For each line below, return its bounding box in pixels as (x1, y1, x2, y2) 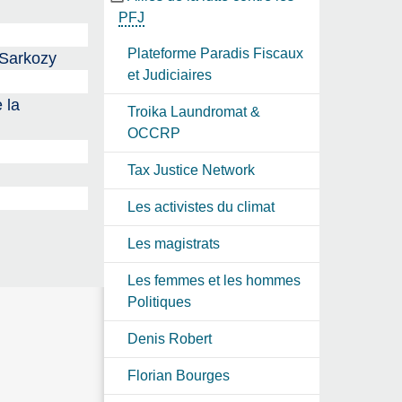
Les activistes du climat (127, 198, 275, 214)
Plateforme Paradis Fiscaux (127, 45, 303, 61)
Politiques (127, 293, 191, 310)
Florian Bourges (127, 367, 230, 383)
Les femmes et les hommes (127, 272, 301, 288)
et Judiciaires (127, 66, 212, 83)
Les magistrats (127, 235, 220, 251)
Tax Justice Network (127, 162, 255, 178)
